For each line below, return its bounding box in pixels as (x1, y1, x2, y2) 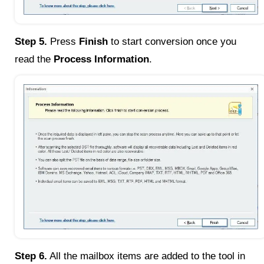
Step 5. (15, 35, 47, 47)
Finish (79, 35, 108, 47)
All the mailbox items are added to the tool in (47, 250, 245, 262)
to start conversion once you (108, 35, 236, 47)
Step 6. (15, 250, 47, 262)
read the (15, 53, 54, 65)
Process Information (54, 53, 149, 65)
